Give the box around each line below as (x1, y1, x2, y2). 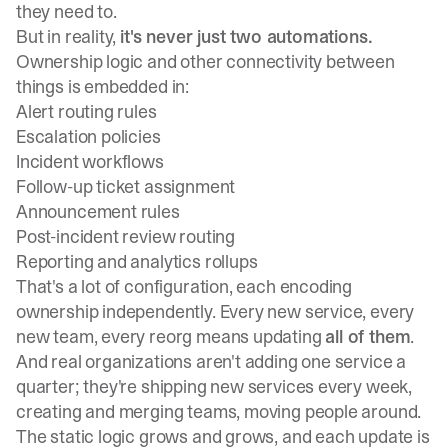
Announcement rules (16, 199, 180, 224)
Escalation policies (16, 124, 161, 149)
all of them (325, 324, 411, 349)
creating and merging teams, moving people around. (16, 399, 422, 424)
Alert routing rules (16, 99, 157, 124)
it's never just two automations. (120, 24, 373, 49)
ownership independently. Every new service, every (16, 299, 415, 324)
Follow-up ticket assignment (16, 174, 236, 199)
